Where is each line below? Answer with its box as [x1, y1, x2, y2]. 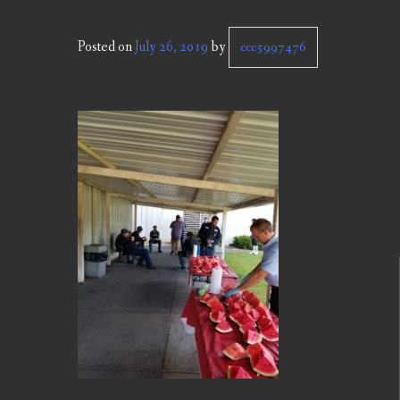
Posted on [78, 37, 135, 57]
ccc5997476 [240, 38, 306, 57]
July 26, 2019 [135, 37, 208, 57]
